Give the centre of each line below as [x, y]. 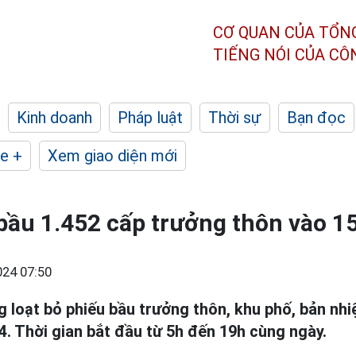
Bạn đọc [316, 118]
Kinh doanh [54, 118]
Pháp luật [150, 118]
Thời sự [235, 118]
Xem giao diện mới [112, 156]
